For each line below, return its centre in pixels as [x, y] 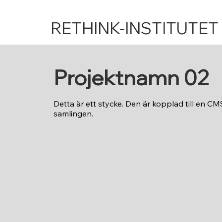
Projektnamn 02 [131, 78]
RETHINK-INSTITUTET [134, 28]
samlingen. [73, 114]
